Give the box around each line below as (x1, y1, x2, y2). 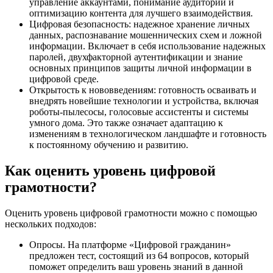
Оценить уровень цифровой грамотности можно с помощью (5, 207, 257, 218)
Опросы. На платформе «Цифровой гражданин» (29, 239, 231, 250)
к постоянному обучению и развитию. (29, 139, 188, 150)
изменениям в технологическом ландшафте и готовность (29, 128, 266, 139)
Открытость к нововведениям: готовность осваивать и (29, 84, 257, 95)
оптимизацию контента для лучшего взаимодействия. (29, 7, 253, 18)
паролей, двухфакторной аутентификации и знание (29, 51, 243, 62)
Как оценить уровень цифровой (5, 162, 216, 179)
